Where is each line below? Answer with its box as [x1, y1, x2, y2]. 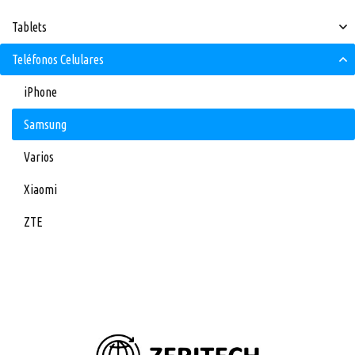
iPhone [24, 85, 57, 99]
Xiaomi [24, 182, 57, 197]
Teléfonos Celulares [12, 52, 104, 67]
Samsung [24, 117, 67, 132]
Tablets [12, 20, 47, 34]
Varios [24, 150, 54, 164]
